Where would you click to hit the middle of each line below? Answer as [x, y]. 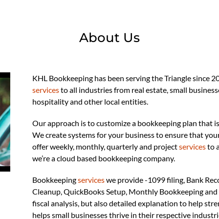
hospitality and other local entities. [91, 101]
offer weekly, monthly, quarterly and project [105, 146]
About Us [109, 38]
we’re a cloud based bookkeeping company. [104, 158]
